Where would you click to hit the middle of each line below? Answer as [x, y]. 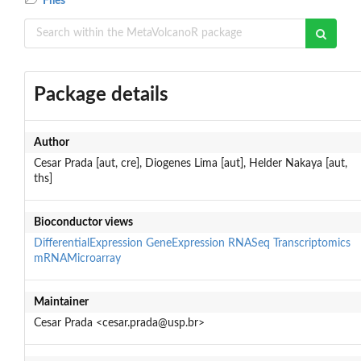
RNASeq [249, 243]
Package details [101, 95]
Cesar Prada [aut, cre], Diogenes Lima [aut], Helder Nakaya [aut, [190, 163]
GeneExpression [185, 243]
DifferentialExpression [88, 243]
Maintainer [61, 302]
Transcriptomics [311, 243]
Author [51, 142]
